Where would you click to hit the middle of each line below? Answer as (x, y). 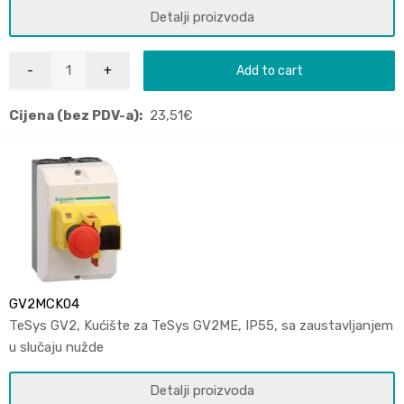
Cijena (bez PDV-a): (76, 115)
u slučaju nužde (56, 347)
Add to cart (269, 70)
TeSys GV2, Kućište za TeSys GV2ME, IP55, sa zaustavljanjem (201, 325)
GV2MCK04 (44, 303)
